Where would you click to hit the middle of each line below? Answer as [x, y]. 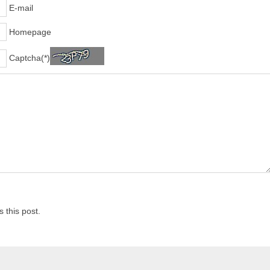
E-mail [21, 8]
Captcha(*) [30, 58]
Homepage [30, 32]
